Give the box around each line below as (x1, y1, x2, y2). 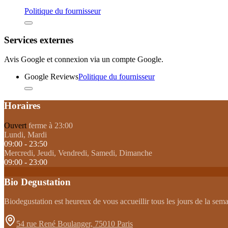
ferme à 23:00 (28, 121, 73, 130)
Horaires (4, 100, 40, 111)
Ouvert (4, 121, 26, 130)
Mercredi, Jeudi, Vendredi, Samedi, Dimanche (4, 148, 152, 157)
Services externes (4, 34, 73, 45)
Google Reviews (24, 72, 78, 81)
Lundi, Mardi (4, 130, 47, 139)
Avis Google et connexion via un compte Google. (4, 55, 163, 64)
